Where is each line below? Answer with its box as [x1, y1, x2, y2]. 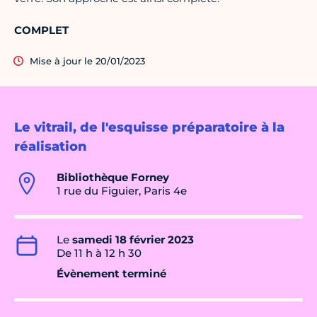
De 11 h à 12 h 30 [57, 246, 142, 260]
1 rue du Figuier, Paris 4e [57, 184, 187, 198]
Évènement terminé [57, 267, 166, 281]
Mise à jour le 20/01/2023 [30, 55, 145, 67]
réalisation [14, 139, 87, 155]
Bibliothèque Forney [57, 171, 169, 185]
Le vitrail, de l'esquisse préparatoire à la [14, 120, 284, 136]
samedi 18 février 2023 [72, 233, 194, 247]
